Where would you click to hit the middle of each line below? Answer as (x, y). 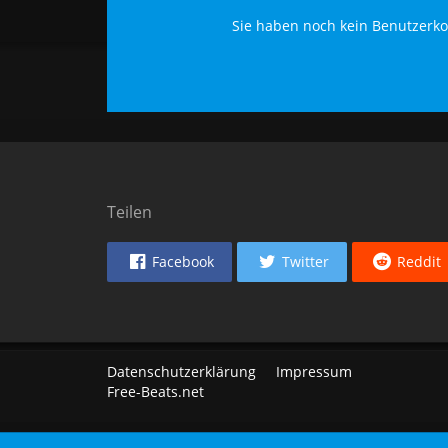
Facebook (183, 262)
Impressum (314, 372)
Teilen (130, 212)
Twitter (306, 262)
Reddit (419, 262)
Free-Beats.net (156, 392)
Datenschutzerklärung (182, 372)
